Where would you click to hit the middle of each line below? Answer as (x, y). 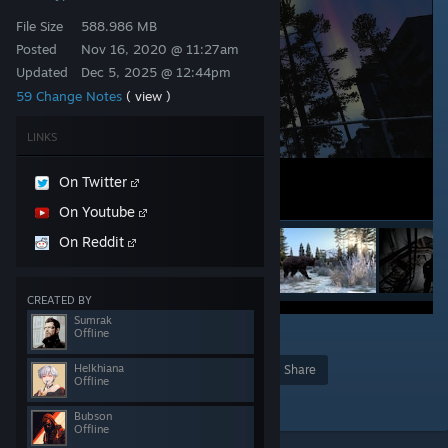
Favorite (219, 369)
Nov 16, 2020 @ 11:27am (160, 49)
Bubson (93, 416)
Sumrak (93, 320)
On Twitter (95, 181)
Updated (42, 72)
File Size (39, 26)
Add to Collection (74, 399)
